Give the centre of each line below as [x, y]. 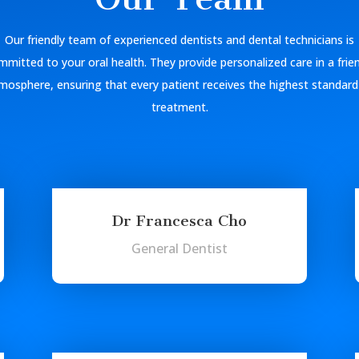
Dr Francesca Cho [179, 220]
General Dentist [179, 248]
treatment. [179, 107]
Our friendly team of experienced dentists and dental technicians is [179, 39]
